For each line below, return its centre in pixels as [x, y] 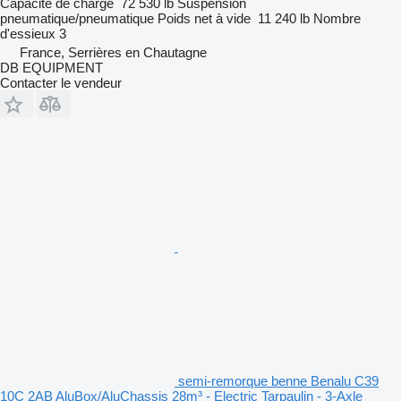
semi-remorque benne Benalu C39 [278, 380]
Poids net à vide [204, 18]
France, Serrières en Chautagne [113, 52]
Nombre [337, 18]
